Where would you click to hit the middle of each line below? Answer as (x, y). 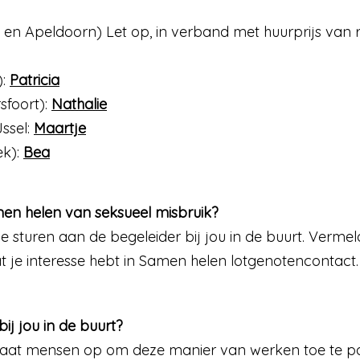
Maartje (60, 128)
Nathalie (79, 104)
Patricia (35, 80)
